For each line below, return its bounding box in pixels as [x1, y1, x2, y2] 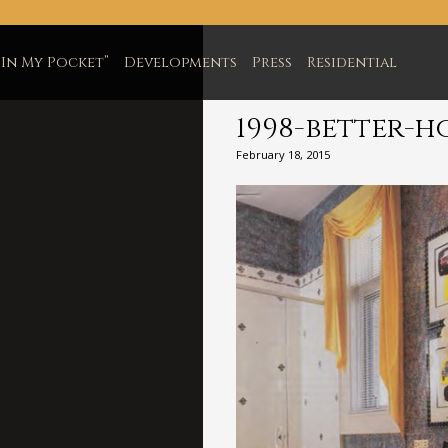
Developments [124, 53, 237, 72]
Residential [307, 53, 397, 72]
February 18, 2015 [236, 147, 330, 162]
